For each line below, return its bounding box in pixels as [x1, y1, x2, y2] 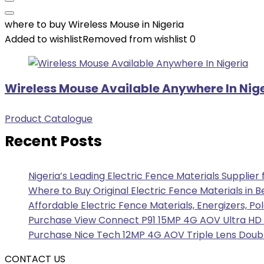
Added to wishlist [5, 32, 82, 46]
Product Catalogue [5, 112, 93, 126]
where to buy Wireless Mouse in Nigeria [5, 18, 184, 31]
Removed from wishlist [82, 32, 187, 46]
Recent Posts [5, 131, 102, 151]
